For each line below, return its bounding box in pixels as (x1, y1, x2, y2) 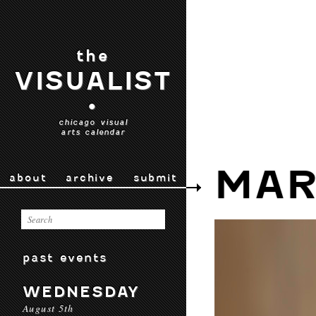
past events (23, 250, 108, 265)
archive (66, 171, 114, 184)
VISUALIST (13, 66, 173, 96)
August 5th (23, 301, 74, 315)
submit (133, 171, 177, 184)
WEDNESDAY (23, 283, 140, 300)
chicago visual (58, 117, 128, 127)
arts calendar (61, 127, 126, 137)
